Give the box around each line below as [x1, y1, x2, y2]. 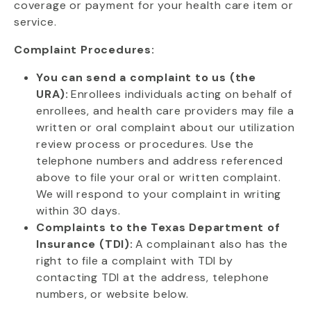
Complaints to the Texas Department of [36, 220, 280, 235]
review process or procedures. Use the [36, 137, 254, 151]
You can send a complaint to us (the [36, 70, 256, 85]
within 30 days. [36, 203, 121, 218]
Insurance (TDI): [36, 237, 133, 251]
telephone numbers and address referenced [36, 153, 283, 168]
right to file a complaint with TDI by [36, 253, 233, 268]
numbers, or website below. [36, 287, 189, 301]
